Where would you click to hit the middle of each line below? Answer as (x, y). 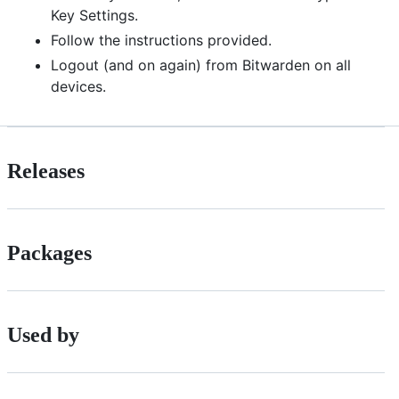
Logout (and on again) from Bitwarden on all (201, 65)
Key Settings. (94, 16)
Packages (49, 252)
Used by (43, 334)
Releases (46, 171)
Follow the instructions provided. (161, 41)
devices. (78, 87)
